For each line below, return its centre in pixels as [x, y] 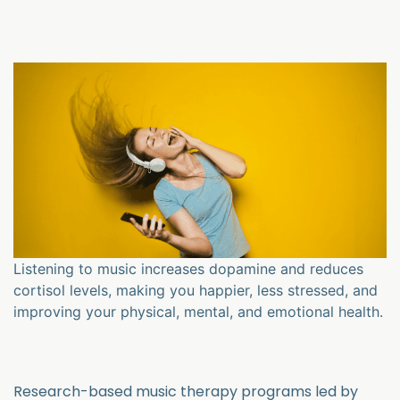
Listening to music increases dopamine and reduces [188, 268]
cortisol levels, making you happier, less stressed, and [196, 290]
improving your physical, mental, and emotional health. [198, 311]
